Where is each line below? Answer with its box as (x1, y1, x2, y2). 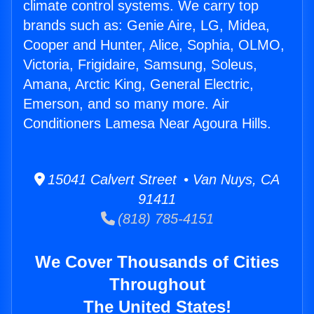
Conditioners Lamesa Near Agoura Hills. (23, 116, 271, 132)
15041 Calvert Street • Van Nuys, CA (45, 172, 280, 188)
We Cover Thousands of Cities (35, 252, 279, 272)
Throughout (109, 275, 205, 294)
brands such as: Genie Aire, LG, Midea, (23, 18, 270, 34)
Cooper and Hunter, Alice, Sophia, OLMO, (23, 37, 285, 53)
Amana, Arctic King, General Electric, (23, 76, 254, 93)
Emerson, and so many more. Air (23, 96, 229, 112)
